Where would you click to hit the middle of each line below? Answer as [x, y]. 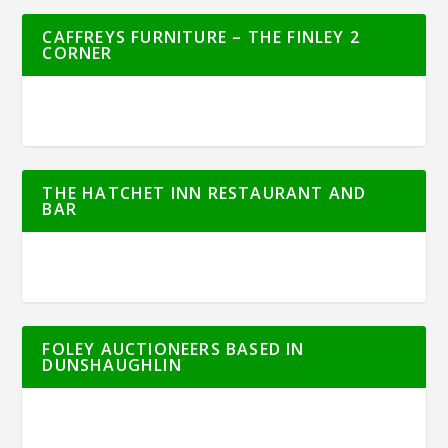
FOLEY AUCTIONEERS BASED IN [173, 349]
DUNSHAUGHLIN [112, 365]
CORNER [77, 53]
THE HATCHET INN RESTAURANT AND [204, 193]
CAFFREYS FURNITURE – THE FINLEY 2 [201, 37]
